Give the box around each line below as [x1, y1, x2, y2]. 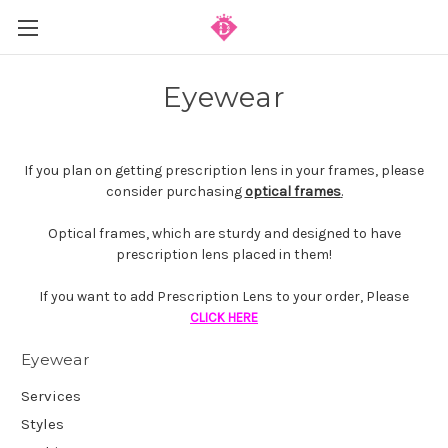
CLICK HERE [190, 310, 258, 325]
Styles [21, 414, 64, 433]
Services [21, 386, 81, 405]
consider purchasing [105, 183, 245, 200]
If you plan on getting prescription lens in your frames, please [24, 162, 424, 179]
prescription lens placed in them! [116, 246, 332, 263]
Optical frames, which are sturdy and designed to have [47, 225, 401, 242]
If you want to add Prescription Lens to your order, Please [39, 288, 409, 305]
